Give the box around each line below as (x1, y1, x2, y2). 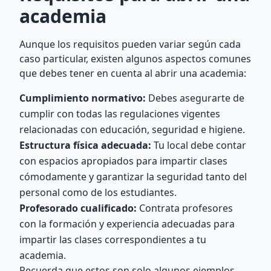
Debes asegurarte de (146, 91, 244, 105)
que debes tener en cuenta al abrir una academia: (19, 67, 246, 80)
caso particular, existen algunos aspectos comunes (19, 52, 251, 65)
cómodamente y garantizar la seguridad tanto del (19, 170, 247, 183)
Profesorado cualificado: (19, 201, 137, 215)
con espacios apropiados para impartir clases (19, 154, 227, 168)
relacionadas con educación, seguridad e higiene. (19, 123, 245, 136)
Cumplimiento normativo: (19, 91, 146, 105)
